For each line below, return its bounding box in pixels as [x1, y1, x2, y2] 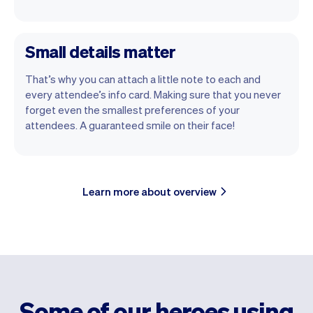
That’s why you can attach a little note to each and [25, 71, 261, 86]
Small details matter [25, 40, 176, 62]
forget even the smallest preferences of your [25, 102, 240, 117]
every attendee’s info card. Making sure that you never [25, 87, 281, 101]
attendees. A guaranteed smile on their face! [25, 117, 235, 132]
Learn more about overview [82, 184, 217, 198]
